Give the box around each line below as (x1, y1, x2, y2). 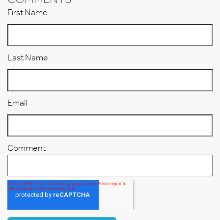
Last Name (7, 52, 48, 63)
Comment (7, 142, 46, 154)
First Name (7, 7, 48, 18)
